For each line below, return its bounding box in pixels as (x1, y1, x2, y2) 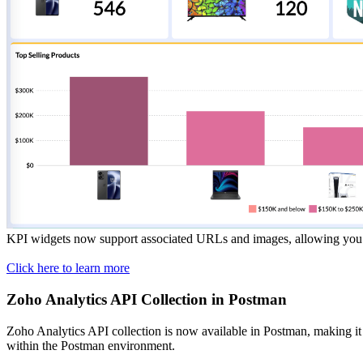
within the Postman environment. (6, 338, 175, 352)
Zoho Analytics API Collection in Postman (6, 290, 287, 308)
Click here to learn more (6, 261, 130, 275)
